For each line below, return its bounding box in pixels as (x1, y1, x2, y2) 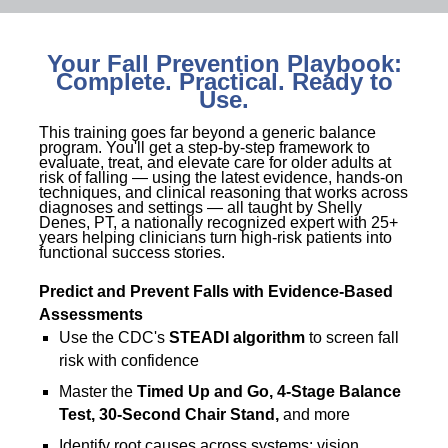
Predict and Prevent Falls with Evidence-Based (39, 283, 393, 300)
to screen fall (305, 329, 399, 346)
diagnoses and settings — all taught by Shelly (39, 199, 362, 216)
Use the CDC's (59, 329, 169, 346)
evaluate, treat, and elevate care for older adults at (39, 154, 391, 171)
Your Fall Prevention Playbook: (46, 50, 402, 77)
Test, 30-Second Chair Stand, (59, 406, 279, 423)
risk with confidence (59, 352, 199, 369)
